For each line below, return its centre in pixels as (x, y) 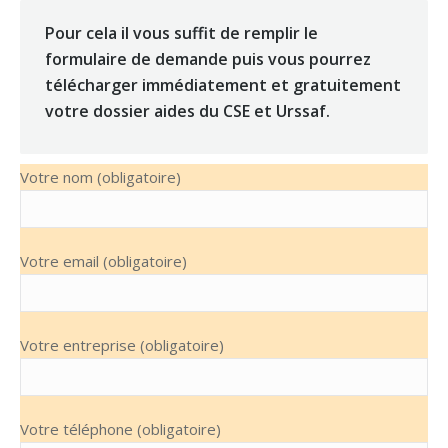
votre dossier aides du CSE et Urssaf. (187, 111)
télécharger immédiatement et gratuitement (223, 85)
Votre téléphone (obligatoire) (120, 429)
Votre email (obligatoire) (103, 261)
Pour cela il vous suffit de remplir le (181, 33)
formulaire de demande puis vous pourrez (208, 59)
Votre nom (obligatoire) (100, 177)
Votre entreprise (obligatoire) (122, 345)
